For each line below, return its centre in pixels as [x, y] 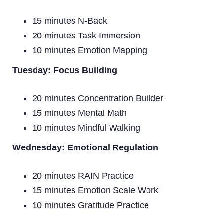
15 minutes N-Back [70, 20]
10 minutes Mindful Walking [86, 128]
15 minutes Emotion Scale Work [95, 190]
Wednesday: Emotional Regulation [85, 147]
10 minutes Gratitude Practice [91, 205]
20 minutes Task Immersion [86, 35]
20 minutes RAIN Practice [83, 175]
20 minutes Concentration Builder [98, 98]
